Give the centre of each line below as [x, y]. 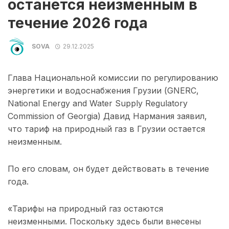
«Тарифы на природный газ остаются [85, 209]
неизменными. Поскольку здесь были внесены [104, 222]
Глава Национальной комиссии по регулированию [113, 78]
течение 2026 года [78, 23]
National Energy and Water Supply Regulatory [98, 104]
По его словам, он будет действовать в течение [108, 169]
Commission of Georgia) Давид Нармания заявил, [107, 116]
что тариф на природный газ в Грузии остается [106, 129]
